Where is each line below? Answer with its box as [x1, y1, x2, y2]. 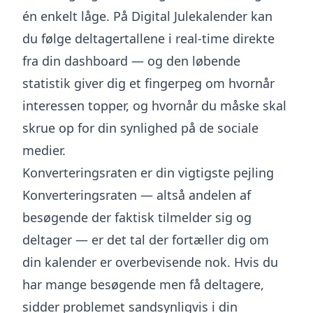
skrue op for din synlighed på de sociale [22, 119, 259, 136]
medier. [22, 142, 66, 159]
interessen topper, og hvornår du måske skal [22, 97, 286, 114]
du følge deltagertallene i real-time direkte [22, 30, 275, 47]
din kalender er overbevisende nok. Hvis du [22, 254, 278, 270]
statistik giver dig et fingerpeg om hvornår [22, 75, 275, 92]
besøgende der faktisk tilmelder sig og [22, 209, 252, 226]
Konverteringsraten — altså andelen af [22, 187, 251, 203]
